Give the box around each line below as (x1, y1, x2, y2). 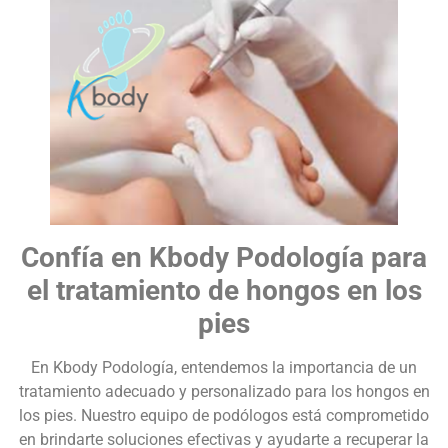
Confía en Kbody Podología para (21, 241, 427, 275)
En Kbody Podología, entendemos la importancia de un (31, 358, 417, 378)
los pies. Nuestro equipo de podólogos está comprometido (19, 406, 429, 426)
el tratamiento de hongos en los (26, 274, 422, 308)
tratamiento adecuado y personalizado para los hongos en (18, 382, 430, 402)
